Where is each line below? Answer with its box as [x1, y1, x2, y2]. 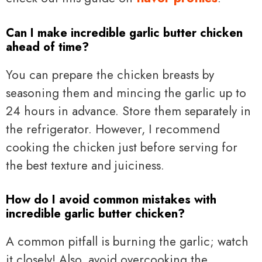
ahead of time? [6, 38, 89, 56]
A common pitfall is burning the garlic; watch [6, 233, 249, 251]
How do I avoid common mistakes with [6, 191, 216, 209]
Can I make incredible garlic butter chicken [6, 24, 243, 42]
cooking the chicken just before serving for [6, 138, 237, 156]
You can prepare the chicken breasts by [6, 65, 214, 84]
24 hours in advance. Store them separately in [6, 102, 251, 120]
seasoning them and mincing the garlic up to [6, 84, 246, 102]
